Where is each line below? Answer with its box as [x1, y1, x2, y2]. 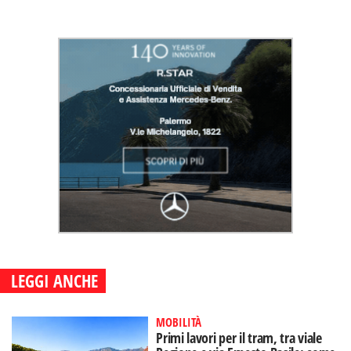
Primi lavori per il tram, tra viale [156, 328, 322, 347]
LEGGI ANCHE [11, 269, 98, 292]
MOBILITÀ [156, 314, 202, 330]
